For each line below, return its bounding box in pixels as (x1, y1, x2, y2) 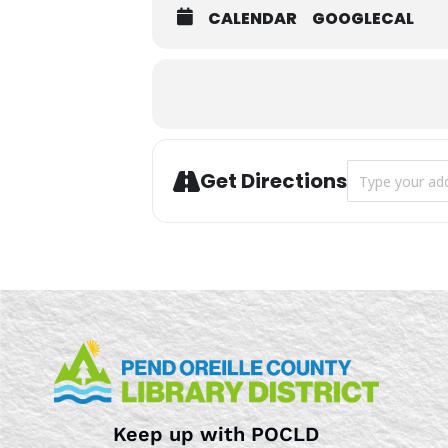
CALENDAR (208, 7, 297, 31)
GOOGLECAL (312, 7, 414, 31)
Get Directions (200, 167, 347, 196)
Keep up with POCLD (113, 421, 320, 446)
